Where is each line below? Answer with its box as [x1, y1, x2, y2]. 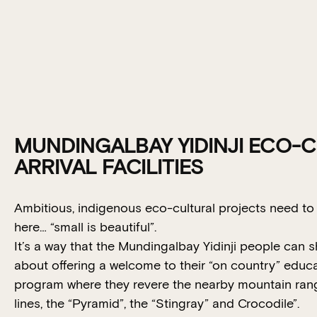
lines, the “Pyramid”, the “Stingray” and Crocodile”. [14, 295, 299, 312]
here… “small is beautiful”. [14, 219, 156, 236]
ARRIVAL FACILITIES [14, 154, 204, 182]
